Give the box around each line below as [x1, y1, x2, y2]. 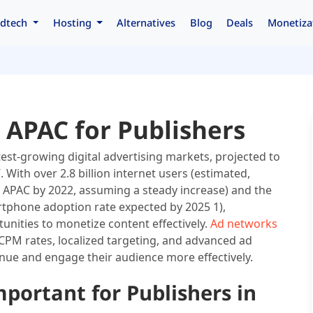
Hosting [52, 15, 94, 29]
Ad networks [210, 215, 277, 231]
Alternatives [117, 15, 176, 29]
